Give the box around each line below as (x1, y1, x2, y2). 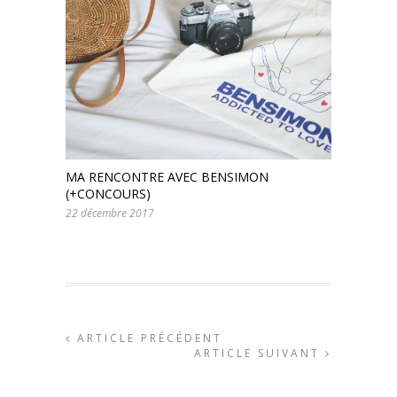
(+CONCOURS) (66, 184, 151, 202)
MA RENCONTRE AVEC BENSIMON (66, 167, 269, 185)
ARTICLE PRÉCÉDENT (72, 330, 222, 346)
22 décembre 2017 (66, 205, 154, 221)
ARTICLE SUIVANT (194, 345, 325, 361)
